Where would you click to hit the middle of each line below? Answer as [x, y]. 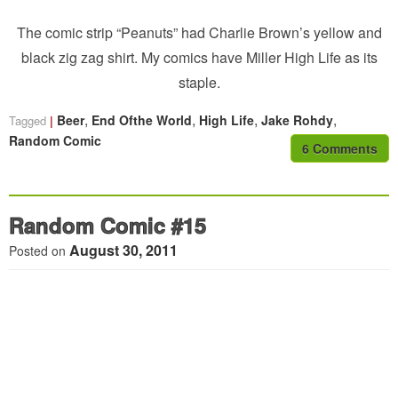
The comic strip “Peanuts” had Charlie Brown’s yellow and [199, 32]
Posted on [39, 250]
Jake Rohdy [297, 119]
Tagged [29, 120]
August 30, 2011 [123, 250]
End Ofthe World [142, 119]
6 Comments [340, 148]
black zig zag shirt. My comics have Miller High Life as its [199, 57]
